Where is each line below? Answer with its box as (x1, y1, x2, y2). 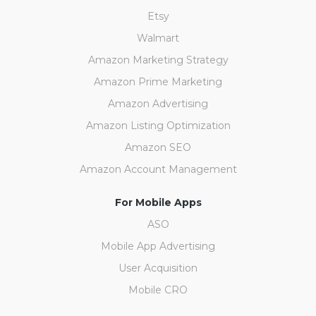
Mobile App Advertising (101, 240, 215, 253)
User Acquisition (119, 262, 197, 275)
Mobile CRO (128, 284, 188, 297)
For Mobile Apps (114, 196, 202, 209)
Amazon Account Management (79, 163, 237, 176)
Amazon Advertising (108, 97, 208, 111)
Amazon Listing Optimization (85, 119, 231, 133)
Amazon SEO (125, 141, 191, 154)
